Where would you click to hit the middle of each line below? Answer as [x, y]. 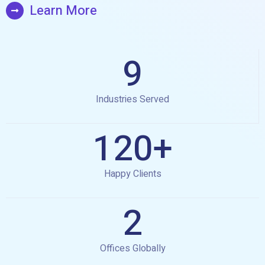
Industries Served [132, 100]
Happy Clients [132, 174]
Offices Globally [132, 249]
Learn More [63, 11]
